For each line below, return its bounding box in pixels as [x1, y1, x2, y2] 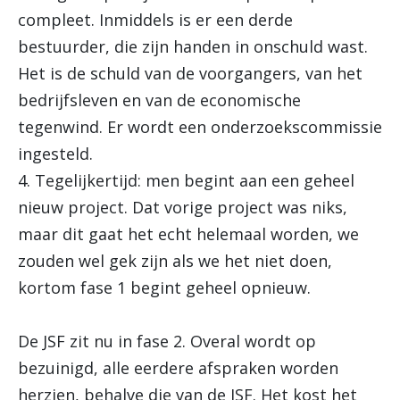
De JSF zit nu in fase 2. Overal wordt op [18, 330, 316, 352]
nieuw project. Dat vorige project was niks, [18, 196, 347, 218]
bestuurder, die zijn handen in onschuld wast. [18, 36, 368, 57]
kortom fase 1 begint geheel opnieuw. [18, 277, 311, 298]
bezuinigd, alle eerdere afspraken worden [18, 357, 338, 379]
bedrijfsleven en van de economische [18, 89, 301, 111]
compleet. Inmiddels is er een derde [18, 9, 293, 30]
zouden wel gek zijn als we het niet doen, [18, 250, 332, 271]
